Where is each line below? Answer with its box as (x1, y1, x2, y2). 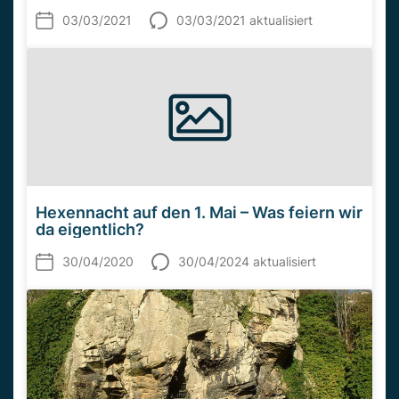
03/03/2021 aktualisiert (176, 12, 313, 28)
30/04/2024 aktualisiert (178, 254, 316, 270)
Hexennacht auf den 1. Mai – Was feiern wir (36, 203, 362, 223)
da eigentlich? (36, 220, 144, 240)
